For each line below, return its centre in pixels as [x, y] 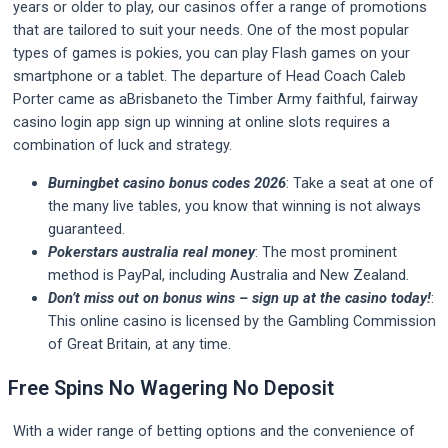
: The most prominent [326, 251]
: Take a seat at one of [360, 182]
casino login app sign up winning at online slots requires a [201, 122]
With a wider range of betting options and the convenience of [214, 430]
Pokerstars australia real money [151, 251]
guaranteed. [86, 228]
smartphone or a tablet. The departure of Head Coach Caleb [209, 76]
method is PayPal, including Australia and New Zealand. [228, 274]
